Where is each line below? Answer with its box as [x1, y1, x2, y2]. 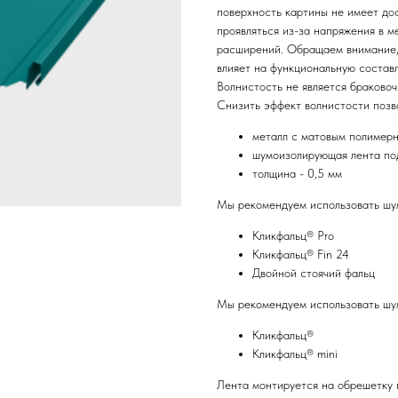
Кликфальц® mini [252, 346, 338, 362]
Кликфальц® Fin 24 [252, 247, 349, 262]
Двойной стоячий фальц [252, 266, 375, 281]
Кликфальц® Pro [252, 228, 334, 243]
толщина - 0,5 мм [252, 166, 342, 181]
